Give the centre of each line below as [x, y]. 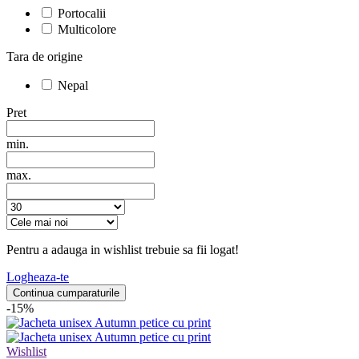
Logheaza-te [38, 276]
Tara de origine [44, 56]
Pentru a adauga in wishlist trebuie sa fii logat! [123, 249]
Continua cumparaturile [66, 292]
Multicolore [87, 29]
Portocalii [82, 13]
